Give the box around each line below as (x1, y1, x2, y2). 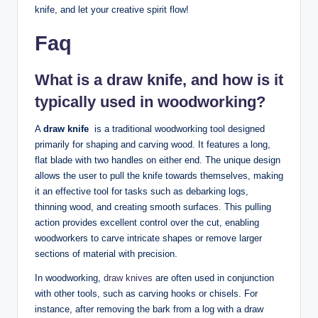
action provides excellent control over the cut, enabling (35, 216, 259, 228)
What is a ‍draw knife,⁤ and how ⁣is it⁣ (35, 70, 283, 89)
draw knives (104, 272, 153, 283)
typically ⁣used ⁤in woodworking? (35, 92, 265, 111)
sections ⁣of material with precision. (35, 248, 177, 259)
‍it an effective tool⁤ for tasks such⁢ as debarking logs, (35, 185, 248, 197)
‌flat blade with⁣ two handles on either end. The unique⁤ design (35, 154, 280, 165)
